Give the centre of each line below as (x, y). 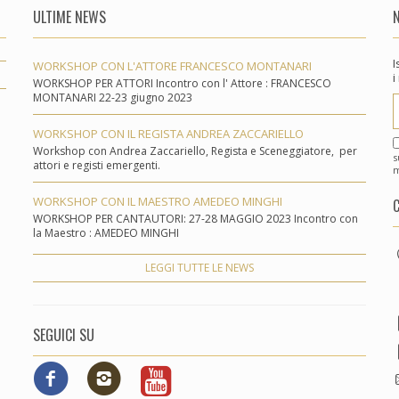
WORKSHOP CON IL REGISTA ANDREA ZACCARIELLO (169, 134)
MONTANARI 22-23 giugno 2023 (116, 98)
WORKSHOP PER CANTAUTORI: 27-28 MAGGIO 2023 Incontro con (196, 219)
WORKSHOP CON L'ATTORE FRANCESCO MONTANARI (173, 66)
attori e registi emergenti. (98, 165)
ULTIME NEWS (70, 17)
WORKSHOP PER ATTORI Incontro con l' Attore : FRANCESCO (183, 83)
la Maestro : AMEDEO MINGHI (109, 233)
